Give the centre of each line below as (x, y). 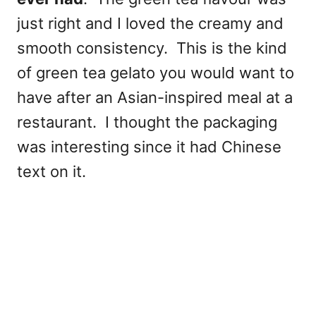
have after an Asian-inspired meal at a (155, 97)
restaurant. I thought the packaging (147, 122)
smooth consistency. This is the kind (152, 48)
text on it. (51, 171)
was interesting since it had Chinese (149, 146)
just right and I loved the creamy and (150, 23)
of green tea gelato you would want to (156, 72)
